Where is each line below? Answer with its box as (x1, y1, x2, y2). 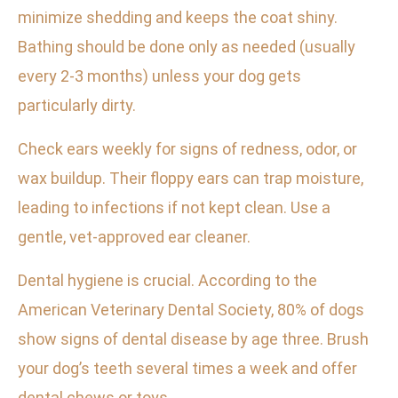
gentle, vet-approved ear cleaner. (18, 227, 251, 247)
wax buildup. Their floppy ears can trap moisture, (18, 169, 363, 188)
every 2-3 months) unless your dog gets (18, 67, 301, 86)
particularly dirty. (18, 96, 136, 115)
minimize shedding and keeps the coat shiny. (18, 8, 338, 28)
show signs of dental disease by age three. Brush (18, 330, 369, 349)
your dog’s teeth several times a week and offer (18, 359, 357, 378)
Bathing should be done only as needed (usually (18, 37, 355, 57)
